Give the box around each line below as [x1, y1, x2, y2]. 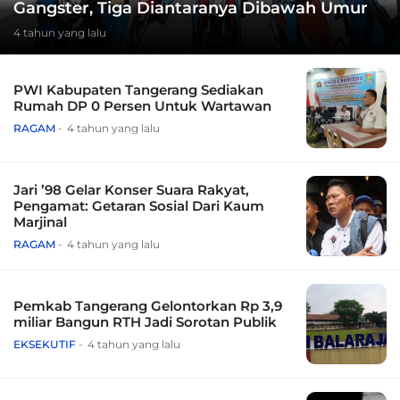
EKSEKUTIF [13, 337, 76, 352]
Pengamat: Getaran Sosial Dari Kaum [13, 197, 264, 215]
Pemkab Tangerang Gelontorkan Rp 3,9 [13, 297, 282, 315]
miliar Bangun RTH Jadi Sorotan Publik [13, 313, 277, 331]
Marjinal [13, 213, 67, 231]
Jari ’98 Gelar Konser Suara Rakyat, [13, 181, 249, 199]
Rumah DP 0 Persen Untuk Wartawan [13, 97, 271, 115]
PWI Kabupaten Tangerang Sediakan [13, 81, 263, 99]
